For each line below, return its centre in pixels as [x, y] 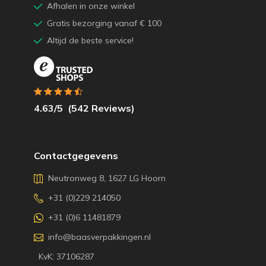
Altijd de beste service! [90, 40]
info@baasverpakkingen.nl [99, 237]
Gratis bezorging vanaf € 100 [104, 23]
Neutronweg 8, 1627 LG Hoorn [107, 178]
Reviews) [112, 108]
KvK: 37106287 [66, 256]
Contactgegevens [76, 156]
